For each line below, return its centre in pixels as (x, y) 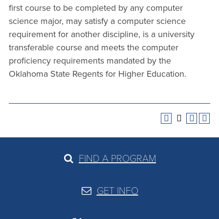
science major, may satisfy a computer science (97, 21)
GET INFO (117, 190)
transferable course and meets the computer (94, 47)
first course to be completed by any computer (96, 8)
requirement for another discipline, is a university (102, 34)
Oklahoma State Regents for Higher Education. (98, 74)
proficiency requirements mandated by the (90, 61)
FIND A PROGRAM (117, 158)
